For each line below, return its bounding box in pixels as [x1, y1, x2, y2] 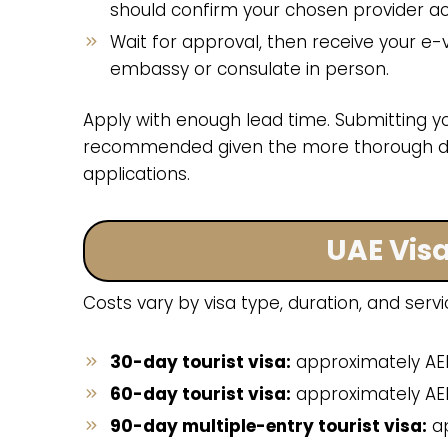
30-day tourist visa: [110, 349, 291, 374]
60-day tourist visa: [110, 381, 291, 406]
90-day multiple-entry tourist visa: [110, 413, 427, 438]
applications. [83, 161, 190, 186]
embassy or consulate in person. [110, 56, 389, 81]
